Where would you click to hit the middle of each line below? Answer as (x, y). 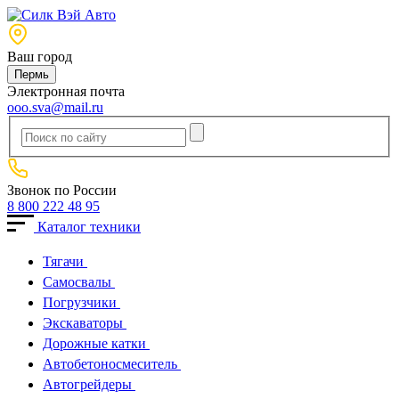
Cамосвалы (79, 281)
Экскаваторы (85, 322)
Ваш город (40, 57)
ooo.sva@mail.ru (55, 107)
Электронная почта (66, 91)
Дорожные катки (96, 343)
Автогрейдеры (89, 384)
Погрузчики (81, 302)
